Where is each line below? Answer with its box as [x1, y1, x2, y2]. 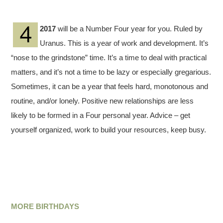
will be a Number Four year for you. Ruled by [56, 24, 203, 33]
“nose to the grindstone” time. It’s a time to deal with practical [11, 53, 207, 62]
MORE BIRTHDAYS [11, 202, 80, 211]
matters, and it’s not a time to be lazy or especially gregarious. [11, 68, 212, 76]
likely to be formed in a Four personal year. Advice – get [11, 111, 191, 119]
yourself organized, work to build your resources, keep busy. [11, 125, 207, 134]
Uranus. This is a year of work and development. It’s [40, 39, 209, 47]
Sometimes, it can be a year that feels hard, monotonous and [11, 82, 209, 91]
